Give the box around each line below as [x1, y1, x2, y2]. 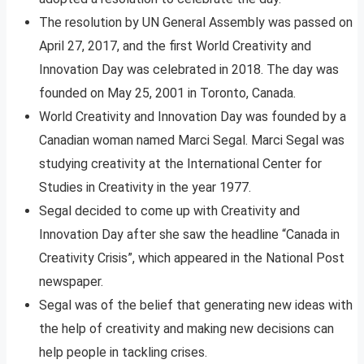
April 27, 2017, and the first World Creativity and [39, 38, 311, 54]
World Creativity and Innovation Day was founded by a [39, 109, 346, 125]
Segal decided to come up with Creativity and [39, 203, 300, 219]
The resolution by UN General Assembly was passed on [39, 15, 353, 31]
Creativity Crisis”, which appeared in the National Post [39, 250, 344, 266]
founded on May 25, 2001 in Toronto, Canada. [39, 85, 296, 102]
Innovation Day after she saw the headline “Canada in [39, 227, 340, 243]
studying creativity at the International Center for [39, 156, 322, 172]
